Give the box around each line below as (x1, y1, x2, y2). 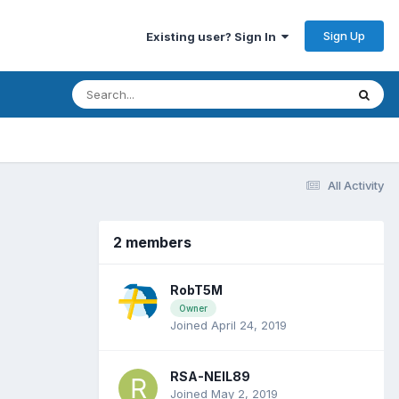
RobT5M (170, 281, 223, 297)
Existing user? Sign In (146, 28, 281, 44)
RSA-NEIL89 (170, 368, 250, 384)
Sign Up (323, 28, 365, 43)
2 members (113, 232, 191, 251)
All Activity (328, 177, 384, 192)
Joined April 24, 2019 (170, 318, 287, 333)
